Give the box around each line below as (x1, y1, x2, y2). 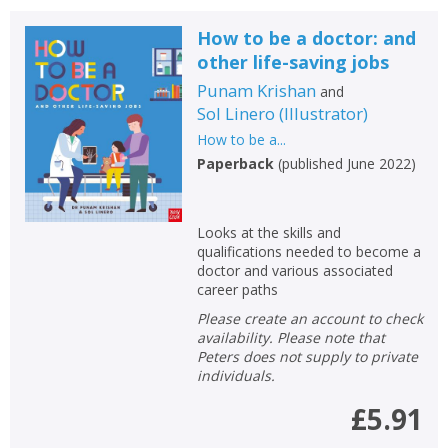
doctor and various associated (196, 261, 393, 280)
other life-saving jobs (196, 50, 389, 74)
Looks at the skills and (196, 223, 341, 242)
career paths (196, 280, 278, 299)
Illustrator (283, 102, 363, 125)
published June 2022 (281, 154, 411, 173)
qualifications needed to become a (196, 242, 421, 261)
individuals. (196, 366, 275, 385)
